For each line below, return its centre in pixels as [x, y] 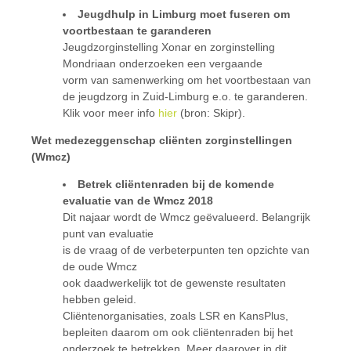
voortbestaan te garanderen [137, 31]
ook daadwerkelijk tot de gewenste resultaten [174, 283]
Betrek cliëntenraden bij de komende [176, 184]
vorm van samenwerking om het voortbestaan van [187, 80]
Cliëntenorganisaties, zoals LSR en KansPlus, [175, 316]
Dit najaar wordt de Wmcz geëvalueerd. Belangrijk [186, 217]
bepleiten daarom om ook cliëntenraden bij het [178, 332]
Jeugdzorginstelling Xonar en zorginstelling [169, 47]
